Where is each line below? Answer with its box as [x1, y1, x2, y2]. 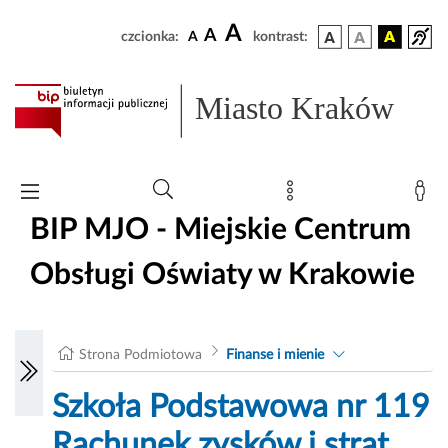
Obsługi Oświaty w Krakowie [30, 259, 415, 290]
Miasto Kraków [195, 90, 395, 127]
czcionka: [121, 30, 179, 44]
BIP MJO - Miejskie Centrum [30, 214, 411, 245]
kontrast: [253, 30, 308, 44]
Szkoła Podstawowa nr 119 [52, 391, 431, 424]
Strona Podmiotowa [79, 348, 203, 363]
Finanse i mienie [225, 348, 324, 363]
